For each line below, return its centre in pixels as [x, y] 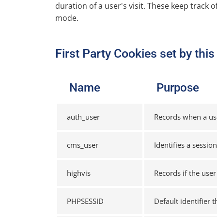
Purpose [178, 88]
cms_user [83, 145]
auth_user [83, 117]
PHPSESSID [85, 201]
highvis [79, 173]
